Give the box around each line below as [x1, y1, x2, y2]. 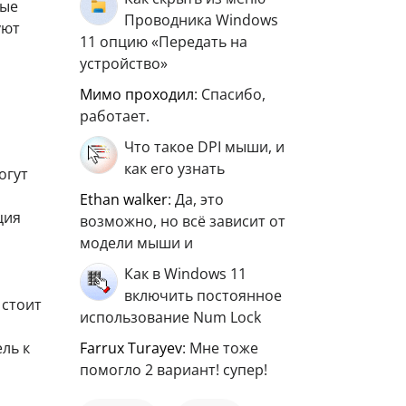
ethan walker [88, 189, 168, 209]
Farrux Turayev [87, 338, 182, 358]
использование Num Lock [80, 307, 261, 327]
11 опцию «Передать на [80, 32, 247, 52]
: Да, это [168, 189, 224, 209]
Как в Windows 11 [124, 264, 246, 284]
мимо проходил [92, 84, 194, 104]
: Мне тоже [182, 338, 258, 358]
